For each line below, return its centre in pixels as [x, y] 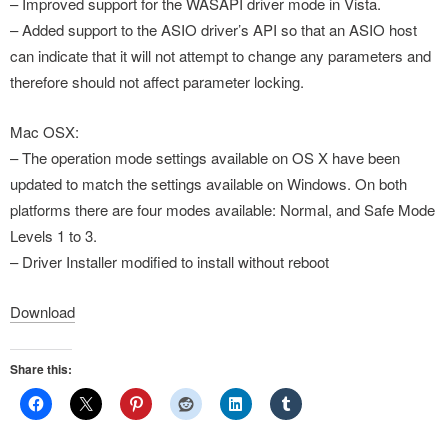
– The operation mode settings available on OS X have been [205, 157]
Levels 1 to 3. [53, 235]
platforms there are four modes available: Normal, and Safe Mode [222, 209]
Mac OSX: [44, 131]
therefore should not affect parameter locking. [157, 81]
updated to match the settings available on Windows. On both [208, 183]
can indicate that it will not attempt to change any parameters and [220, 55]
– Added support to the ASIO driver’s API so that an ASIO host [213, 29]
